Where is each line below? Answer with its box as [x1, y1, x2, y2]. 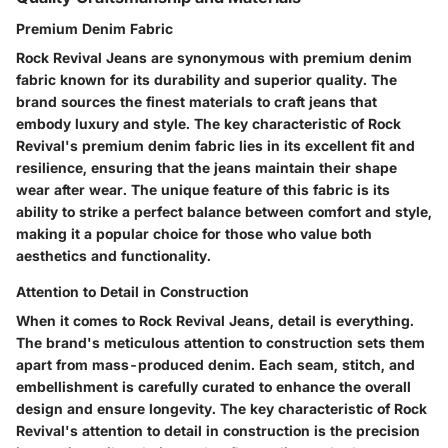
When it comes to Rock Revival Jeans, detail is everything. [16, 312, 414, 330]
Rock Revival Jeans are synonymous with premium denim [16, 49, 412, 67]
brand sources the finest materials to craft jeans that [16, 93, 377, 111]
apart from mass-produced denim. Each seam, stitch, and [16, 356, 415, 374]
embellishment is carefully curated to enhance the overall [16, 378, 411, 396]
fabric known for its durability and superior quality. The [16, 71, 397, 89]
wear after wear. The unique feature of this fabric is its [16, 181, 390, 199]
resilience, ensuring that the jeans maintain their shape [16, 159, 397, 177]
